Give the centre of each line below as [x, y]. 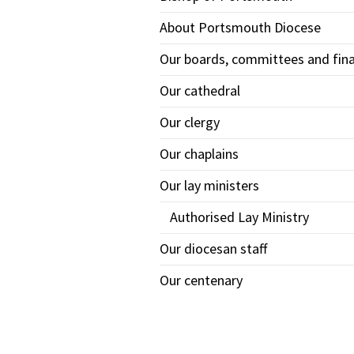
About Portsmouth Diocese [240, 27]
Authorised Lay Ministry [239, 217]
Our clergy [190, 122]
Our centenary [201, 280]
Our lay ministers [209, 185]
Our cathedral [200, 90]
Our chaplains [199, 154]
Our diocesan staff [213, 249]
